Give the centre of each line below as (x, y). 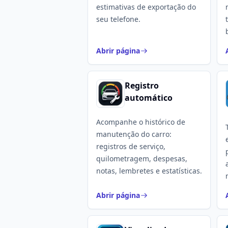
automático (149, 98)
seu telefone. (118, 19)
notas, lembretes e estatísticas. (149, 171)
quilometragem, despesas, (142, 159)
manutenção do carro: (134, 134)
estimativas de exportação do (146, 7)
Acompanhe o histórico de (141, 122)
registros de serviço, (131, 146)
